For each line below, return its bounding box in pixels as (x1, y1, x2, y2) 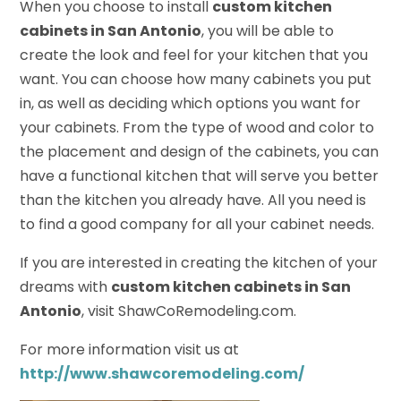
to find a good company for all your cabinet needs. (20, 214, 375, 235)
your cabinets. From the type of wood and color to (20, 117, 375, 139)
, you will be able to (201, 21, 335, 42)
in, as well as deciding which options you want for (20, 93, 362, 115)
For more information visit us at (20, 339, 240, 361)
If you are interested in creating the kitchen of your (20, 252, 379, 274)
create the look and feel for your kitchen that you (20, 45, 369, 66)
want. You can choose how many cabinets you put (20, 69, 372, 90)
